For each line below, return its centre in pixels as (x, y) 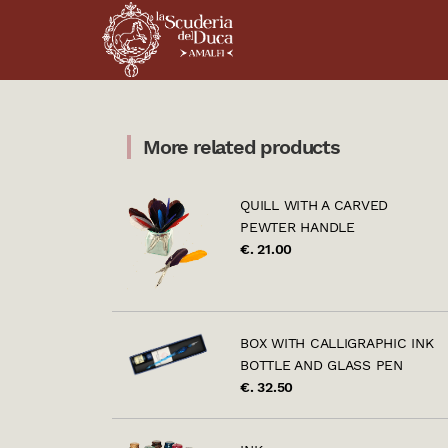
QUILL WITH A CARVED (314, 204)
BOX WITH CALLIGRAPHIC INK (337, 343)
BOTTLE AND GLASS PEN (321, 365)
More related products (241, 146)
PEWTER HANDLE (297, 226)
